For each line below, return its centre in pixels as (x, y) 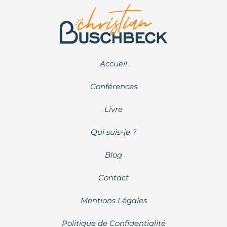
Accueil (113, 63)
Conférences (113, 86)
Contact (113, 177)
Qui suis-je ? (113, 132)
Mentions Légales (113, 200)
